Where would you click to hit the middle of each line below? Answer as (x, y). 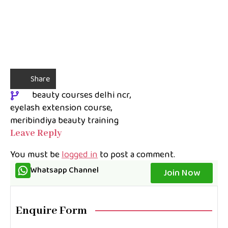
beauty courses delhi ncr (81, 95)
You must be (36, 155)
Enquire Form (51, 211)
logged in (80, 155)
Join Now (182, 173)
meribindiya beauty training (64, 121)
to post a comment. (136, 155)
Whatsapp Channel (65, 170)
